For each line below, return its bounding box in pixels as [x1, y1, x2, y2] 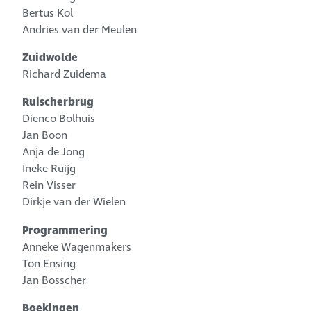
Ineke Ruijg [22, 161, 76, 177]
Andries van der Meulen [22, 22, 137, 37]
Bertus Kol [22, 6, 74, 21]
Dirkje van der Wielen [22, 194, 126, 210]
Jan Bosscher [22, 272, 87, 288]
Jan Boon [22, 128, 68, 144]
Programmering [22, 222, 108, 238]
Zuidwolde [22, 50, 78, 66]
